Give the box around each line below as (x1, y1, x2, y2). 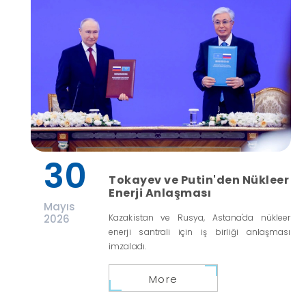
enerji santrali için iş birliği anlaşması (109, 225, 291, 238)
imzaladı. (109, 240, 146, 252)
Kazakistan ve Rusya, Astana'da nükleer (109, 211, 291, 223)
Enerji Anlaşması (109, 184, 212, 201)
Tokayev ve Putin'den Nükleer (109, 171, 290, 188)
